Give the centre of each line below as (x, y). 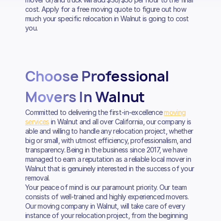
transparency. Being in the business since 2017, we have (106, 149)
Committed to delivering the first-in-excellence (95, 112)
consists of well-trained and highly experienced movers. (107, 196)
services (37, 121)
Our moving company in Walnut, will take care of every (105, 206)
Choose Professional (97, 76)
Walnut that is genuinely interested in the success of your (110, 168)
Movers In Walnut (85, 97)
